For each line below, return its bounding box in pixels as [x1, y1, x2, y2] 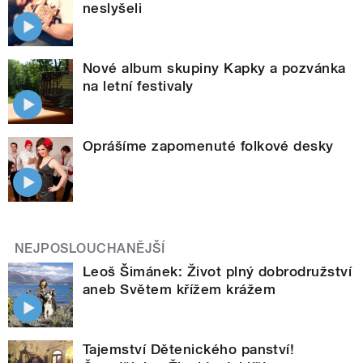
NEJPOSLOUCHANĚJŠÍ [15, 240, 165, 256]
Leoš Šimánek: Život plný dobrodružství [83, 263, 352, 280]
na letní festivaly [83, 77, 194, 94]
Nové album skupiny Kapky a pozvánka [83, 59, 346, 76]
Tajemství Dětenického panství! [83, 340, 295, 357]
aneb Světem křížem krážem [83, 280, 275, 297]
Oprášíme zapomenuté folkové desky [83, 137, 334, 154]
